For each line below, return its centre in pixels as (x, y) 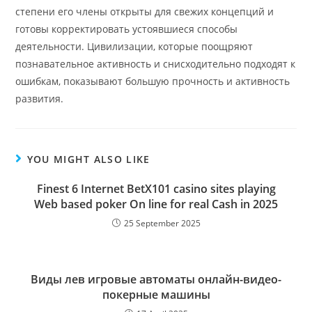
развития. (40, 99)
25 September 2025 (162, 223)
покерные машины (156, 295)
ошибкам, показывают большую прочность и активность (153, 81)
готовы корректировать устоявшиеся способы (127, 29)
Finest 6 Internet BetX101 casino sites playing (156, 189)
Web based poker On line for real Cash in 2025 (156, 204)
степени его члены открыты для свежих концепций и (145, 11)
